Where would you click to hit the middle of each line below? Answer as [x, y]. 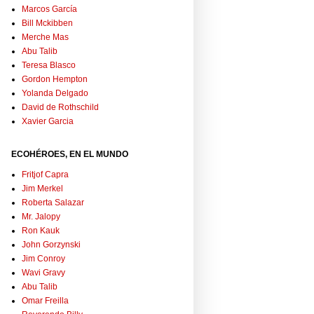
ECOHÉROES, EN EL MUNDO [70, 155]
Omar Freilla [45, 301]
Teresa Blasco [49, 66]
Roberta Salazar [53, 203]
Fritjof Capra [45, 175]
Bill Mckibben [47, 23]
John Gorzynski [51, 245]
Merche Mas [45, 37]
